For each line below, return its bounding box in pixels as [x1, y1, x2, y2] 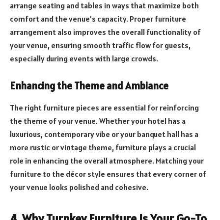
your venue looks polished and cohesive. [10, 182, 148, 192]
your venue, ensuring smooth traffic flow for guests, [10, 40, 191, 50]
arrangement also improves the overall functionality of [10, 27, 201, 37]
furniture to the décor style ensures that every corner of [10, 168, 206, 179]
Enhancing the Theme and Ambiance [10, 80, 168, 93]
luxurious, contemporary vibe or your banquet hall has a [10, 129, 198, 139]
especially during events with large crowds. [10, 53, 158, 63]
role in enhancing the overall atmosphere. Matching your [10, 155, 204, 165]
